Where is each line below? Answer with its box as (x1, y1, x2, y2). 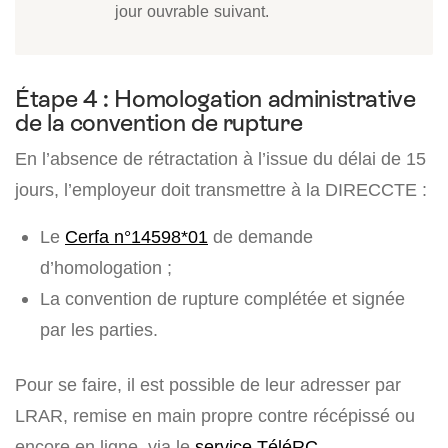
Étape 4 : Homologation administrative (15, 85, 416, 112)
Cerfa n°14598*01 (65, 226, 208, 247)
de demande (208, 226, 313, 247)
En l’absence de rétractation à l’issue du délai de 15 (15, 148, 426, 169)
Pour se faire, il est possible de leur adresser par (15, 374, 401, 395)
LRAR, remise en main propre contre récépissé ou (15, 405, 415, 426)
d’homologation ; (40, 257, 172, 278)
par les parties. (40, 319, 158, 340)
